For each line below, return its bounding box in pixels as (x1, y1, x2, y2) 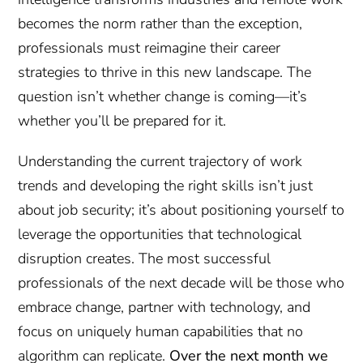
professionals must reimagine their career (18, 37, 281, 58)
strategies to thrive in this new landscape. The (18, 62, 312, 82)
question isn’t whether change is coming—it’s (18, 86, 308, 106)
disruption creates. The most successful (18, 248, 271, 268)
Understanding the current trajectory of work (18, 151, 303, 171)
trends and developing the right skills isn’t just (18, 175, 314, 195)
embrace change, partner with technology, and (18, 297, 311, 317)
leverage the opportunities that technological (18, 224, 302, 244)
